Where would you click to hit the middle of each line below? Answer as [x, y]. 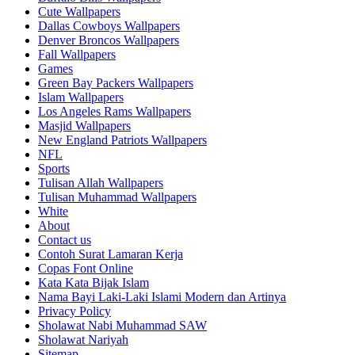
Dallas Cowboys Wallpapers [109, 25]
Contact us [65, 239]
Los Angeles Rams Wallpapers [115, 111]
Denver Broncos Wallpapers [109, 40]
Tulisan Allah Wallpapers [101, 182]
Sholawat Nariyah [83, 339]
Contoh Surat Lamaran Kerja [111, 254]
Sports [54, 168]
